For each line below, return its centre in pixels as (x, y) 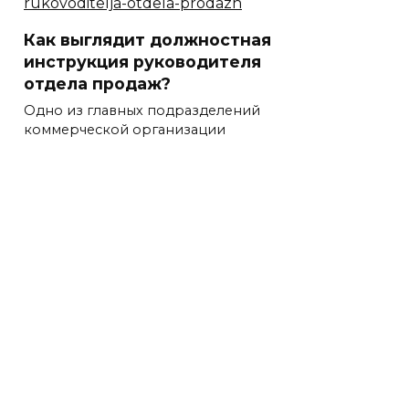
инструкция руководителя (142, 61)
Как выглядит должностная (147, 39)
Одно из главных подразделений (142, 110)
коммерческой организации (125, 129)
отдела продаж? (97, 83)
